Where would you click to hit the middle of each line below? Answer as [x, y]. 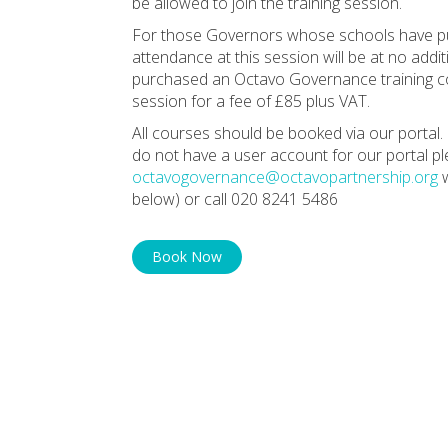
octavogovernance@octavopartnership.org [285, 176]
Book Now [187, 256]
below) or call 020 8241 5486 [235, 198]
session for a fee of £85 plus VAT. [251, 100]
